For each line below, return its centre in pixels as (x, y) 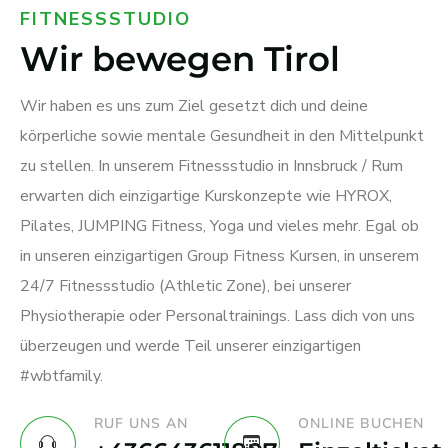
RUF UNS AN (141, 423)
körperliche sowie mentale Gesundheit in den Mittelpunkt (222, 135)
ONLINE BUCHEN (361, 423)
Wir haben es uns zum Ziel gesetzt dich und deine (194, 105)
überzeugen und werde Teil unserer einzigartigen (190, 345)
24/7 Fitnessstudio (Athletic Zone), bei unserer (185, 285)
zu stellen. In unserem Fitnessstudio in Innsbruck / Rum (211, 165)
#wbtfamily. (61, 375)
